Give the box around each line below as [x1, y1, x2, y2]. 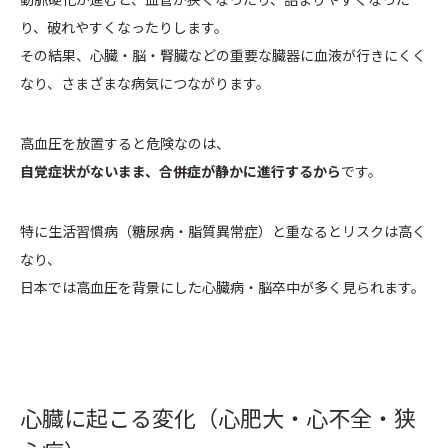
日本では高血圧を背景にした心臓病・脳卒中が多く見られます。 [20, 277, 425, 298]
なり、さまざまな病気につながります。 [20, 73, 270, 94]
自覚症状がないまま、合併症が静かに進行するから [20, 161, 341, 182]
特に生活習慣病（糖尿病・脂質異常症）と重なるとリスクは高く [20, 221, 426, 242]
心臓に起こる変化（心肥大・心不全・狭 [20, 401, 416, 434]
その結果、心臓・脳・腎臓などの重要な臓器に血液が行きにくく [20, 45, 426, 66]
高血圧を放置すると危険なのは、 [20, 133, 230, 154]
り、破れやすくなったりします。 [20, 17, 228, 38]
